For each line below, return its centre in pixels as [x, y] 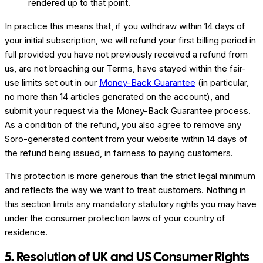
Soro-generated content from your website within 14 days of [126, 139]
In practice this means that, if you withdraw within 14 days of [125, 26]
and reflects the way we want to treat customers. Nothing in [125, 190]
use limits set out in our [51, 83]
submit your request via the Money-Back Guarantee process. [128, 111]
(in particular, [222, 83]
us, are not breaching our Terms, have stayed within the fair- [125, 69]
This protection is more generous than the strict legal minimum [130, 176]
